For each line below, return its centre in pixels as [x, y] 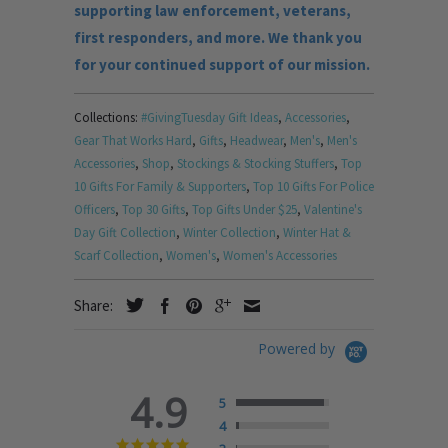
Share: [95, 306]
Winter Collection [229, 233]
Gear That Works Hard [133, 141]
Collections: [106, 118]
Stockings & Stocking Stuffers [255, 164]
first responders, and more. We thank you [218, 38]
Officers [94, 210]
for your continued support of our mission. [222, 65]
